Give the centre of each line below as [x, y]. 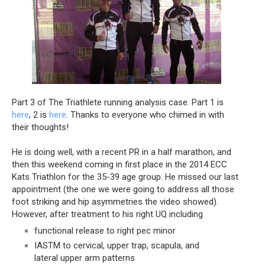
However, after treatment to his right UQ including [107, 214]
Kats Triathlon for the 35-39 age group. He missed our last [125, 177]
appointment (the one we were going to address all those [123, 189]
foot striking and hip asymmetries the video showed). [115, 201]
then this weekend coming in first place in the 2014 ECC [119, 164]
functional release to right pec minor [105, 231]
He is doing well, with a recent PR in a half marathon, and [122, 152]
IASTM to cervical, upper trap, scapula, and [117, 245]
